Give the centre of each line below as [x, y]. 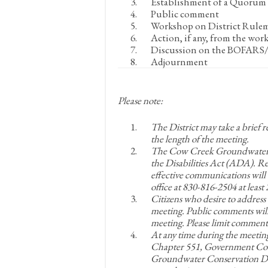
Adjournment [179, 62]
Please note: [140, 100]
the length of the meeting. [200, 139]
